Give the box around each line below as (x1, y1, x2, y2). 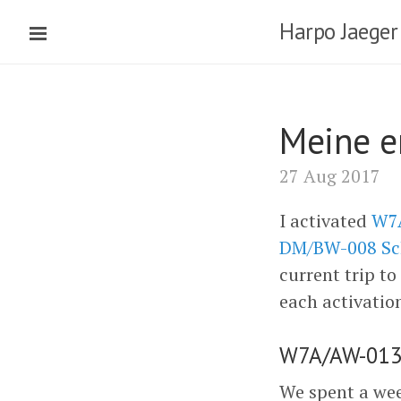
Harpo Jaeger (279, 17, 397, 46)
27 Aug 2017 (279, 164, 380, 188)
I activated (279, 209, 371, 233)
